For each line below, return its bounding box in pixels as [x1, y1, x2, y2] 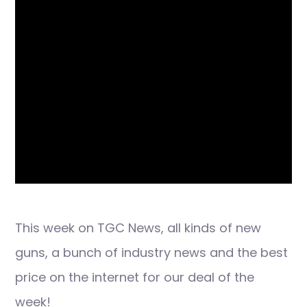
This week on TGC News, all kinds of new [15, 219, 261, 236]
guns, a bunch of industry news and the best [15, 244, 288, 261]
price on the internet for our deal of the [15, 269, 254, 286]
